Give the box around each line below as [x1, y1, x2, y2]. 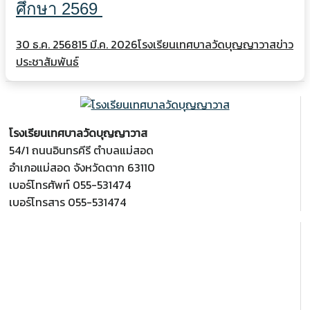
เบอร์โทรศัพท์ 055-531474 [9, 176, 131, 194]
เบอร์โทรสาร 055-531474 [9, 194, 126, 211]
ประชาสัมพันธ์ [16, 53, 79, 71]
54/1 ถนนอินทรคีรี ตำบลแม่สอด [9, 142, 154, 159]
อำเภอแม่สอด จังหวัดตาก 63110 [9, 159, 155, 176]
